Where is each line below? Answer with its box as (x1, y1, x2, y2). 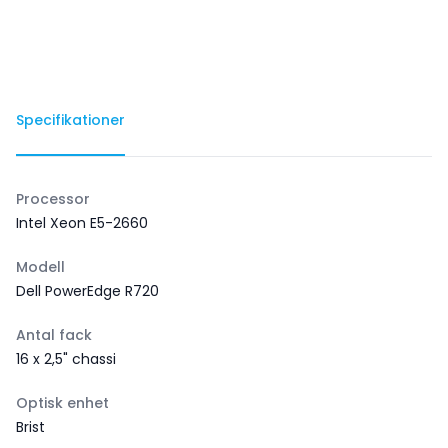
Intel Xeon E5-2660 (16, 213, 148, 233)
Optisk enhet (16, 393, 109, 413)
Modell (16, 257, 65, 277)
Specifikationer (16, 110, 125, 130)
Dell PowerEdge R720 (16, 281, 159, 301)
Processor (16, 189, 90, 209)
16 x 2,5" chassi (16, 349, 116, 369)
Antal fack (16, 325, 92, 345)
